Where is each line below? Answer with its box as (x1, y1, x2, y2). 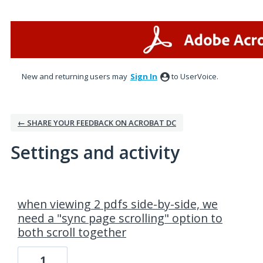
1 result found (6, 183, 69, 196)
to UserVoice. (171, 71, 218, 82)
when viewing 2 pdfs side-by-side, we (18, 196, 218, 212)
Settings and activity (11, 140, 180, 164)
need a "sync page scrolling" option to (18, 210, 222, 226)
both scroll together (18, 224, 126, 240)
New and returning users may (22, 71, 129, 82)
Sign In (130, 71, 157, 82)
